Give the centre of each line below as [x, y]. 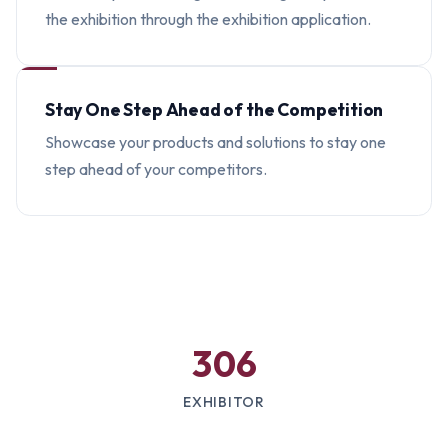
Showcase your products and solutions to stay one [215, 142]
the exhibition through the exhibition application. [208, 19]
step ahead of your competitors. [156, 169]
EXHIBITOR [224, 402]
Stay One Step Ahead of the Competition [214, 109]
